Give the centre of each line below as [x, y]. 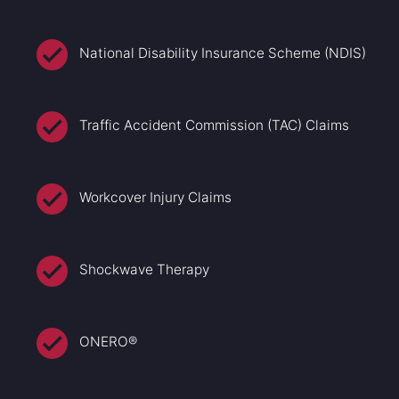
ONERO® [109, 342]
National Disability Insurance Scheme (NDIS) [223, 53]
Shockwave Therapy [145, 270]
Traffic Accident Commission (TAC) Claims [215, 126]
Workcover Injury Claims [156, 198]
